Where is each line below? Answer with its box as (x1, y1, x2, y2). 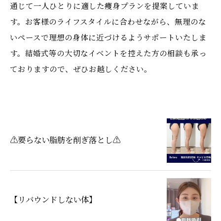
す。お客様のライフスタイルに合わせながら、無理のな (10, 16, 206, 27)
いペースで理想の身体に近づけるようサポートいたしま (10, 32, 207, 42)
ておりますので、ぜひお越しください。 (10, 63, 152, 74)
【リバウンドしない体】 (10, 195, 97, 205)
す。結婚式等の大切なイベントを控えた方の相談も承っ (10, 47, 207, 58)
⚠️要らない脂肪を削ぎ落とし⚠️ (10, 136, 120, 146)
